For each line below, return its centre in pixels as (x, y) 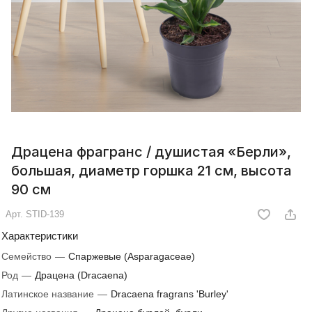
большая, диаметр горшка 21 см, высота (151, 171)
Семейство (28, 256)
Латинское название (49, 294)
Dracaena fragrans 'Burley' (170, 294)
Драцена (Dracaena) (81, 275)
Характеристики (40, 236)
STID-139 (45, 214)
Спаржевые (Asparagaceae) (132, 256)
